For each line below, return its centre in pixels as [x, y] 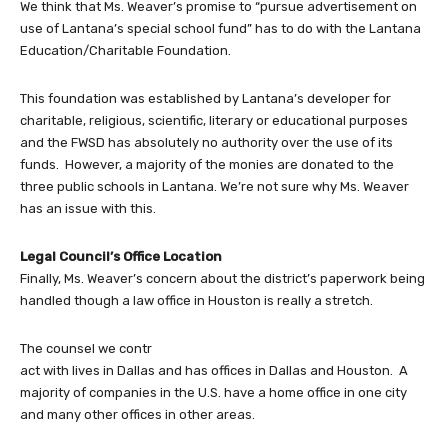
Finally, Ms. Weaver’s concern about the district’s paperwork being [222, 279]
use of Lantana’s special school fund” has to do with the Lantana [220, 29]
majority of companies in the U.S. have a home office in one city [213, 393]
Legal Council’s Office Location [121, 257]
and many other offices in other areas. [139, 415]
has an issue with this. [88, 209]
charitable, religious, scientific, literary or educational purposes [214, 121]
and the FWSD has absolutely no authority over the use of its [206, 143]
